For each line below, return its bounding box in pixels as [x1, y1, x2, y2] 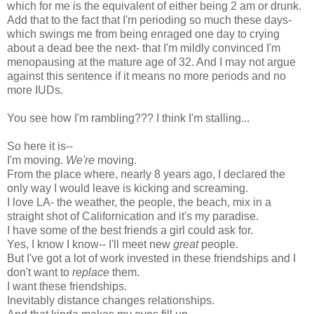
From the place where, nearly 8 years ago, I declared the [7, 168, 285, 180]
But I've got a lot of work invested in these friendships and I [7, 252, 296, 264]
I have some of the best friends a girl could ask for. [7, 224, 253, 236]
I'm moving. [7, 153, 66, 166]
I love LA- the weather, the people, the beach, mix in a [7, 196, 271, 208]
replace [72, 266, 109, 278]
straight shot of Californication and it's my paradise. [7, 210, 259, 222]
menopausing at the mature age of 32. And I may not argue [7, 55, 296, 68]
